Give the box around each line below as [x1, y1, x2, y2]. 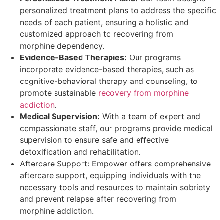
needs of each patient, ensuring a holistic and [20, 17, 189, 27]
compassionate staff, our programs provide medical [20, 123, 213, 134]
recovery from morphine [98, 88, 189, 98]
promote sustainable [20, 88, 98, 98]
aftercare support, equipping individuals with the [20, 170, 201, 181]
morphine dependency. [20, 41, 104, 51]
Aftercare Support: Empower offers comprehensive [20, 159, 211, 169]
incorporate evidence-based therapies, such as [20, 64, 194, 75]
